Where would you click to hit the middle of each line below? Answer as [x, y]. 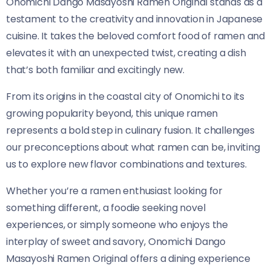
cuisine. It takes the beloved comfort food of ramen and [135, 36]
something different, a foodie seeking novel [106, 207]
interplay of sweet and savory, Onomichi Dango [116, 241]
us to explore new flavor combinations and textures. [126, 164]
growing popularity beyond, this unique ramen [112, 113]
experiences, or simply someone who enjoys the [117, 224]
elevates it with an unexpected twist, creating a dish [126, 53]
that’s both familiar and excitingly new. [95, 70]
